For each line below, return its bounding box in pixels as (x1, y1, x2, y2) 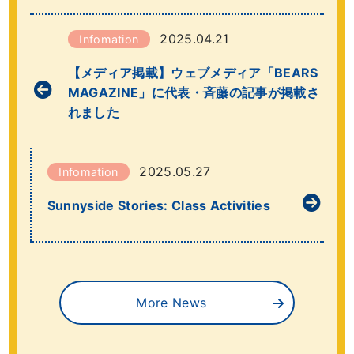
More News (136, 295, 207, 311)
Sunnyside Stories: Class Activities (47, 198, 271, 214)
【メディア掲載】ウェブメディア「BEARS (67, 65, 318, 81)
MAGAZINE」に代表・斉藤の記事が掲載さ (67, 85, 319, 101)
